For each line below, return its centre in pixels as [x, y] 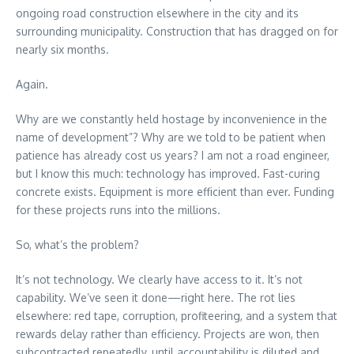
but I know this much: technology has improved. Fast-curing [168, 174]
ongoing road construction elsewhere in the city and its [157, 13]
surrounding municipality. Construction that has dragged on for [177, 32]
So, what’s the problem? [77, 245]
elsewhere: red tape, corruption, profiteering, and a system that [177, 316]
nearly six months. [62, 50]
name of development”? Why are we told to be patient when [171, 137]
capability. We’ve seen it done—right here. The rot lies [156, 298]
